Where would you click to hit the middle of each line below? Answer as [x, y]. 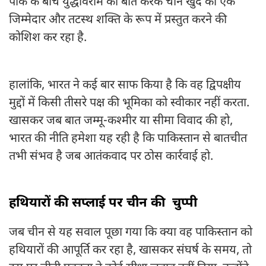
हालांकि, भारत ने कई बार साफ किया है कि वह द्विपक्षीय [125, 86]
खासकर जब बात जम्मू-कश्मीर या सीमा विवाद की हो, [121, 121]
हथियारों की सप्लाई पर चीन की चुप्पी [105, 204]
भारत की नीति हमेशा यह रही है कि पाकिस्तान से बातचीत [128, 139]
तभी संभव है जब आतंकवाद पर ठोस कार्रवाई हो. [111, 157]
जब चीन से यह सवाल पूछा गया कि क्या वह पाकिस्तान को [131, 233]
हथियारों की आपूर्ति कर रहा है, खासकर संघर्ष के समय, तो [130, 251]
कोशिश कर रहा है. [48, 38]
